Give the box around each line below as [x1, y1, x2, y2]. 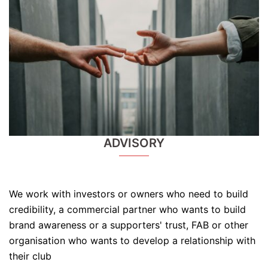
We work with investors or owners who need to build [9, 188, 248, 200]
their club [9, 250, 51, 263]
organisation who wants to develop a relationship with [9, 234, 255, 247]
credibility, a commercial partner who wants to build [9, 203, 246, 216]
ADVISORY [103, 136, 165, 151]
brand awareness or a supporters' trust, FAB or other [9, 219, 248, 232]
